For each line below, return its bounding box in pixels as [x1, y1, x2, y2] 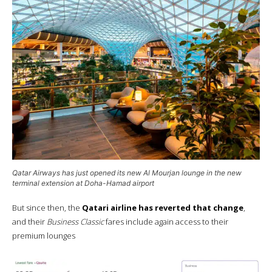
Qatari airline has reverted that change [82, 202, 243, 213]
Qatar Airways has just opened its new [12, 168, 143, 177]
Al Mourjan [143, 168, 180, 177]
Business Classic [47, 216, 104, 227]
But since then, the [12, 202, 82, 213]
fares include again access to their [104, 216, 228, 227]
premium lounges [12, 229, 75, 241]
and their [12, 216, 47, 227]
